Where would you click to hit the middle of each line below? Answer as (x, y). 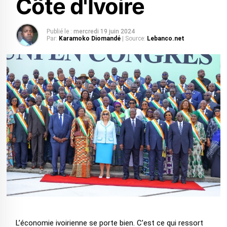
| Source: (134, 39)
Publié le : (59, 31)
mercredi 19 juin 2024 (104, 31)
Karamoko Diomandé (90, 39)
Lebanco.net (165, 39)
